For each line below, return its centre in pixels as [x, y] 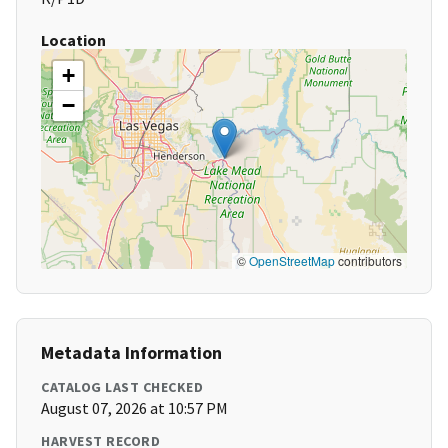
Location [73, 40]
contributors [368, 261]
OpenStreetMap [292, 261]
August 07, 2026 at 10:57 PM [134, 408]
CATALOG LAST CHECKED [122, 387]
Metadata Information [131, 353]
